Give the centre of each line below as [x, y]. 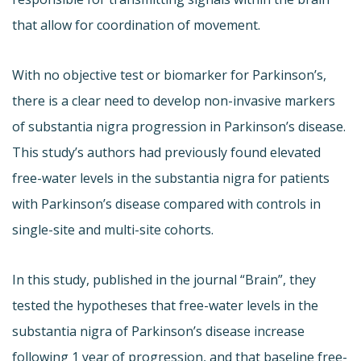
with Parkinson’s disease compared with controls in [166, 203]
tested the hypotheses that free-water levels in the [165, 305]
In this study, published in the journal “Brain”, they [164, 279]
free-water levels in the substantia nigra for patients [171, 178]
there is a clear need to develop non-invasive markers [174, 100]
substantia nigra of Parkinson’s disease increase [158, 331]
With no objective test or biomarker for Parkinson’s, [169, 75]
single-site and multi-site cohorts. [113, 229]
